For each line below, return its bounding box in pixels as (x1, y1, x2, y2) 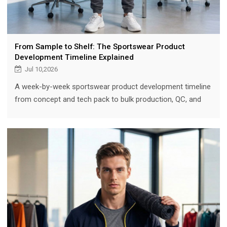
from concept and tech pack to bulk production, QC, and (14, 94, 201, 104)
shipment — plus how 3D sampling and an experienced (14, 107, 195, 117)
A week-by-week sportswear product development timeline (14, 82, 211, 91)
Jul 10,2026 (24, 65, 58, 73)
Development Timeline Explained (14, 52, 134, 62)
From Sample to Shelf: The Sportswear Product (14, 42, 185, 51)
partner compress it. (14, 120, 82, 129)
